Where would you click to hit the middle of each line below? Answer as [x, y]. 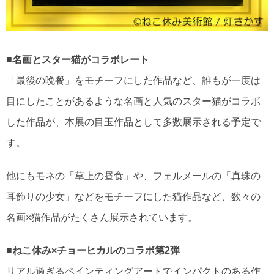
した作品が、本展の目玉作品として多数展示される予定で [133, 122]
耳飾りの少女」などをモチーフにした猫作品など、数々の [133, 197]
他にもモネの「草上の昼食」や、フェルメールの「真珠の [133, 176]
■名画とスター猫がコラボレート [78, 60]
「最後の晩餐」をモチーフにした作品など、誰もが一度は [133, 81]
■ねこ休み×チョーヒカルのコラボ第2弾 [93, 251]
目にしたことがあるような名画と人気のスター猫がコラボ [133, 102]
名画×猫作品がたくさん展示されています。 [102, 218]
